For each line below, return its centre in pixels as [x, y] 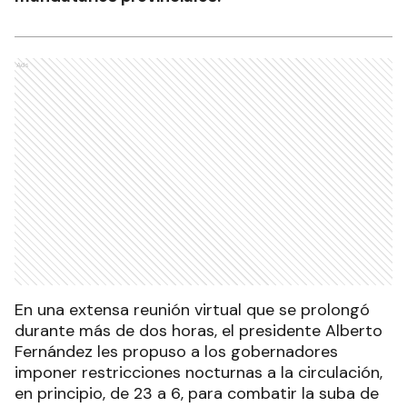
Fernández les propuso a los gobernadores [176, 351]
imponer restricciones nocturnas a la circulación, [199, 372]
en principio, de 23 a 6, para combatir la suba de [197, 393]
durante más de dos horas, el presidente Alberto [199, 330]
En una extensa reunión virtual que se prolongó [192, 309]
